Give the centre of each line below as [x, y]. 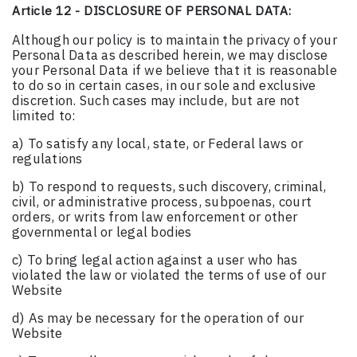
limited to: [44, 116]
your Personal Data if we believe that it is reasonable [175, 71]
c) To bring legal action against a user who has [155, 260]
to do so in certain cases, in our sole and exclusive [164, 86]
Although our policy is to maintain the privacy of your [175, 40]
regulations [47, 159]
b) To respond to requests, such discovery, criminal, [169, 187]
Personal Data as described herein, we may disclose [170, 55]
